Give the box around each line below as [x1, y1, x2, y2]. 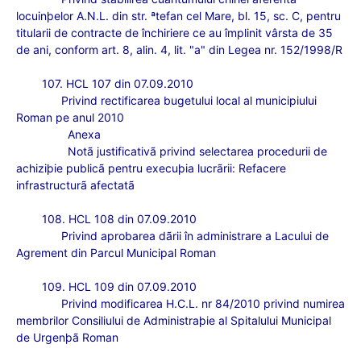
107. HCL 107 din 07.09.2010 [42, 77, 193, 90]
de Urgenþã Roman [16, 330, 118, 344]
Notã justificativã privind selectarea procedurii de [68, 144, 327, 158]
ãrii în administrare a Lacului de [166, 229, 329, 243]
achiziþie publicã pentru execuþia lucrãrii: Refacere [16, 161, 286, 175]
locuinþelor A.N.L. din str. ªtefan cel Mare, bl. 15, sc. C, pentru [16, 9, 341, 23]
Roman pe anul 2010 [16, 110, 124, 124]
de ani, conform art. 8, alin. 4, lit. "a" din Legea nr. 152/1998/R [16, 43, 342, 56]
